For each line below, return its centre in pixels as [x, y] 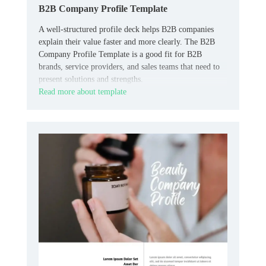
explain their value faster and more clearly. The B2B [127, 42]
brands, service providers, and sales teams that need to [129, 67]
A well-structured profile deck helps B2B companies [126, 30]
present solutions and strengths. [91, 80]
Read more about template [83, 92]
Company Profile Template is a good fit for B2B [120, 55]
